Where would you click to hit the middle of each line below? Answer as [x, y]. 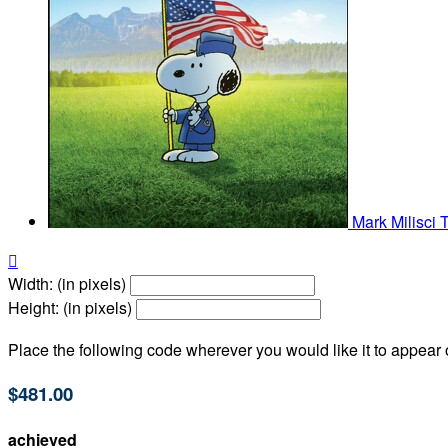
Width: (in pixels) [67, 284]
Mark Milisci [396, 222]
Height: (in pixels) [70, 308]
